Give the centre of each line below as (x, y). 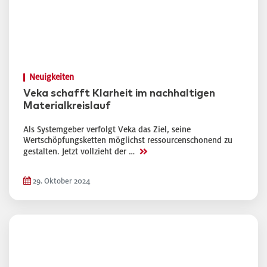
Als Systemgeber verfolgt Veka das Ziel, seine (107, 130)
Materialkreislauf (67, 106)
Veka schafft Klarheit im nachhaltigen (119, 94)
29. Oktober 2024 (61, 181)
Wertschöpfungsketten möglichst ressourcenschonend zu (128, 140)
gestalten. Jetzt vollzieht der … (80, 152)
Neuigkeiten (52, 77)
